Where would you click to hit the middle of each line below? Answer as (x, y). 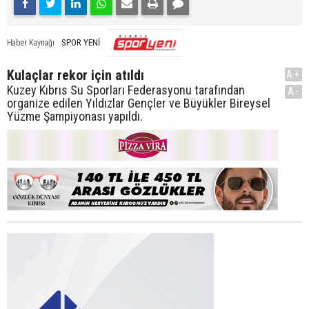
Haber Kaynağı (31, 42)
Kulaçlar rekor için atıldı (76, 75)
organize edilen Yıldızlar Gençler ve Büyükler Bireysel (139, 103)
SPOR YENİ (81, 42)
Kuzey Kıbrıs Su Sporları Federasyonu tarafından (126, 90)
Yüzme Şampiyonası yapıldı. (75, 116)
